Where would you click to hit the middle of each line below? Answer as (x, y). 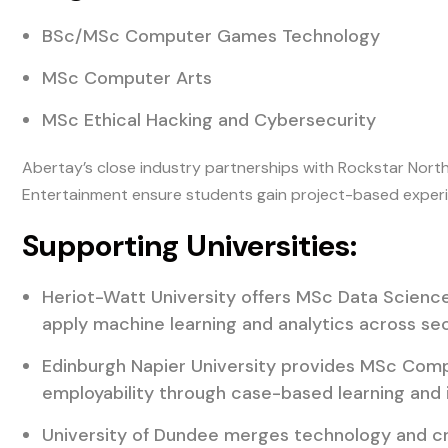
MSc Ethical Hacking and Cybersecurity (209, 120)
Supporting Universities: (190, 246)
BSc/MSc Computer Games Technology (211, 36)
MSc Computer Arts (127, 78)
